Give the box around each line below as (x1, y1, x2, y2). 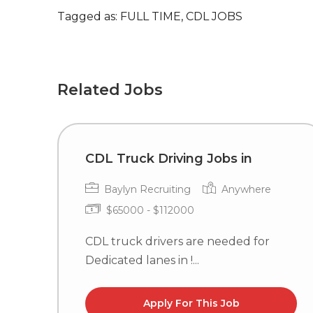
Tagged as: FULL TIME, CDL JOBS (57, 10, 242, 23)
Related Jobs (57, 80, 163, 99)
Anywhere (219, 183, 271, 196)
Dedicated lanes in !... (85, 254, 199, 267)
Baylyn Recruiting (101, 183, 191, 196)
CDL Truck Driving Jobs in (85, 151, 252, 166)
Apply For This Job (143, 297, 240, 310)
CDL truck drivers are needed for (85, 235, 270, 248)
